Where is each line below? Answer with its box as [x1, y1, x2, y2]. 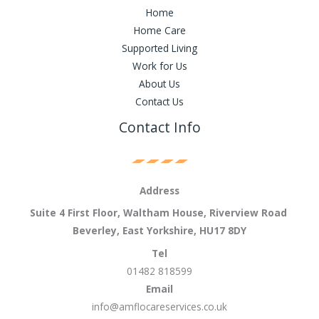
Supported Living [122, 41, 197, 56]
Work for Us [132, 59, 187, 73]
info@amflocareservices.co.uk [92, 300, 227, 314]
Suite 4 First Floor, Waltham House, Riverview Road [29, 206, 290, 220]
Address [140, 183, 179, 197]
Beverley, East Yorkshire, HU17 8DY [73, 224, 246, 238]
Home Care [133, 23, 186, 38]
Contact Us [135, 95, 184, 109]
